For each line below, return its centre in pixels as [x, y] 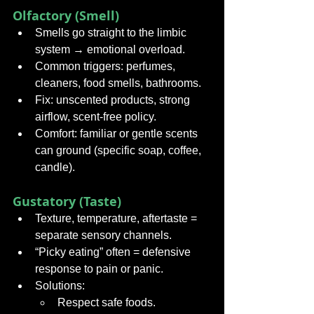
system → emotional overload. [110, 49]
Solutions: [60, 286]
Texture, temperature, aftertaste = [117, 218]
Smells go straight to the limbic [112, 33]
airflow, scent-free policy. [96, 117]
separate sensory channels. [103, 235]
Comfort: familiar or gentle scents [118, 134]
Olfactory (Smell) [66, 16]
